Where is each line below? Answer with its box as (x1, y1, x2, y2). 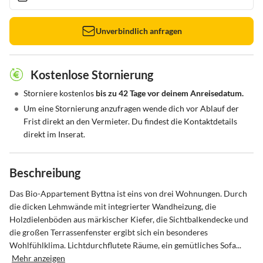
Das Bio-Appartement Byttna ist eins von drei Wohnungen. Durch (9, 188, 249, 198)
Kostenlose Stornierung (31, 68, 153, 82)
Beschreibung (9, 166, 80, 180)
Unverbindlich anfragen (95, 26, 182, 36)
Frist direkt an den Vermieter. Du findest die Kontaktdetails (23, 116, 237, 126)
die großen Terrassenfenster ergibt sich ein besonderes (9, 227, 210, 237)
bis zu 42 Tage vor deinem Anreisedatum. (96, 88, 244, 98)
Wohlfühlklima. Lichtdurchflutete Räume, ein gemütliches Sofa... (9, 240, 241, 250)
